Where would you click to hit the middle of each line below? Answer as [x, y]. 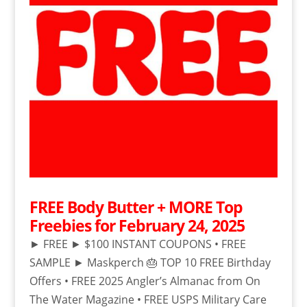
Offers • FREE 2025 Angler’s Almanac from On [145, 281]
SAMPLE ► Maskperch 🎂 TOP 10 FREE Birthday [150, 262]
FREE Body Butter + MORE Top [136, 207]
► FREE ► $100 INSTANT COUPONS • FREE [137, 244]
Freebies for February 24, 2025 [137, 225]
